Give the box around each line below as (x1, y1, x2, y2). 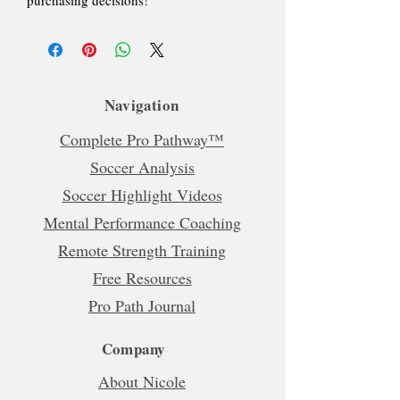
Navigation (104, 93, 179, 116)
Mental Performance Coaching (43, 211, 241, 233)
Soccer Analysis (89, 155, 195, 178)
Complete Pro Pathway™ (60, 128, 224, 150)
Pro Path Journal (88, 294, 196, 316)
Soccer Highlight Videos (62, 183, 222, 205)
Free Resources (92, 266, 192, 288)
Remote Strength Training (58, 238, 226, 261)
